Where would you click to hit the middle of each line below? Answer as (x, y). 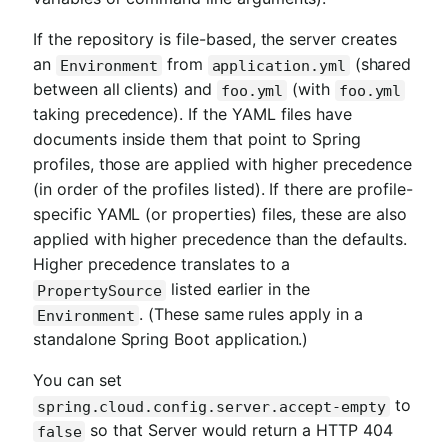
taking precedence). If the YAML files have (193, 114)
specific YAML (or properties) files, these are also (220, 214)
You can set (77, 380)
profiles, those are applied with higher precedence (222, 164)
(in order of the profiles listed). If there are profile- (223, 189)
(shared (380, 64)
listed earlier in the (238, 289)
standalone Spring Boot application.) (171, 339)
